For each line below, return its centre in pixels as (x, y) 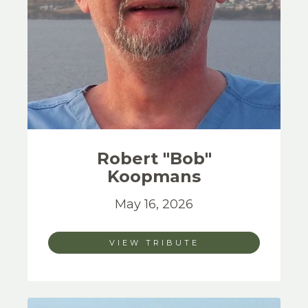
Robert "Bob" (154, 158)
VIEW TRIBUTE (154, 243)
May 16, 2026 (154, 204)
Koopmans (154, 176)
